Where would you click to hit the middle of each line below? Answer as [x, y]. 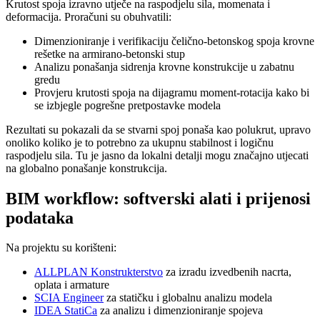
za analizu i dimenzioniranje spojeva [180, 311]
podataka [40, 217]
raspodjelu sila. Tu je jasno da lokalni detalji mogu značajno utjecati [157, 155]
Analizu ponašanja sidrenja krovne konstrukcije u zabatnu [164, 66]
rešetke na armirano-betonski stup [110, 54]
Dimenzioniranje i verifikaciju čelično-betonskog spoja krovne [174, 41]
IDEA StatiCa [66, 311]
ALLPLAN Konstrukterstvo [99, 272]
